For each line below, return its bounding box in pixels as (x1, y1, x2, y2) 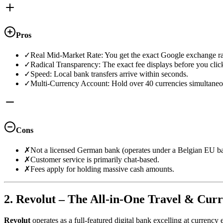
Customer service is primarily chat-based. (30, 155, 159, 164)
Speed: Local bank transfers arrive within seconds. (30, 70, 188, 79)
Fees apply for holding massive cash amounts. (30, 164, 174, 173)
